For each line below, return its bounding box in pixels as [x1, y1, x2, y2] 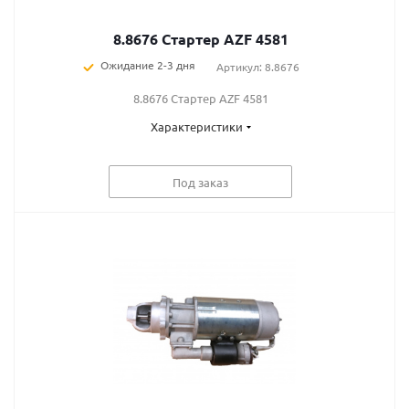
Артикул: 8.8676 [215, 59, 299, 74]
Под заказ [173, 173, 228, 190]
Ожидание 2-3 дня [100, 58, 195, 72]
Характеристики [150, 119, 243, 134]
